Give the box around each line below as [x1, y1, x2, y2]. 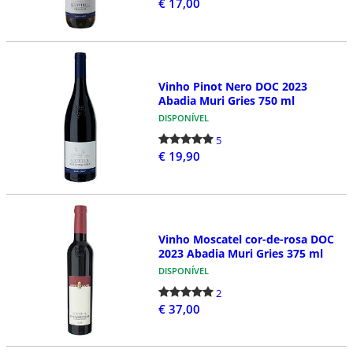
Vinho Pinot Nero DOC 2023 [158, 79, 307, 95]
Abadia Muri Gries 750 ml [158, 93, 295, 109]
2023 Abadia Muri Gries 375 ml [158, 245, 323, 261]
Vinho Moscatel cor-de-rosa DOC [158, 231, 334, 247]
